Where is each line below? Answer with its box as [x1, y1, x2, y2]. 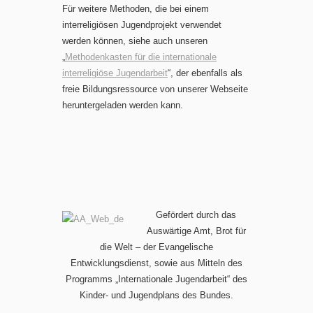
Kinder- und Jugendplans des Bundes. [80, 289, 233, 300]
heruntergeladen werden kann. [62, 99, 183, 110]
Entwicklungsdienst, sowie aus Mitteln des [71, 257, 242, 268]
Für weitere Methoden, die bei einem [62, 3, 209, 14]
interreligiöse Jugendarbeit [62, 67, 168, 78]
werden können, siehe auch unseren [62, 35, 208, 46]
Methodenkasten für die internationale [65, 51, 217, 62]
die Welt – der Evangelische [100, 241, 213, 252]
